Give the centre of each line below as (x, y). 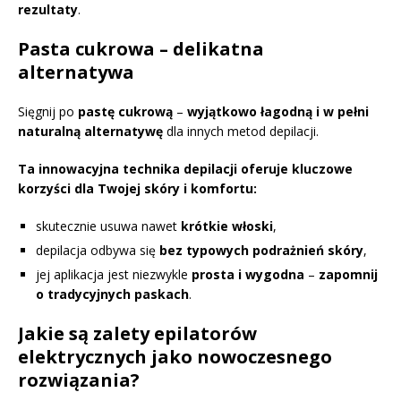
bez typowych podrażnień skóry (261, 250)
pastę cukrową (125, 111)
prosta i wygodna (248, 274)
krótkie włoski (227, 226)
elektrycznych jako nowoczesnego (175, 356)
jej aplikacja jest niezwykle (114, 274)
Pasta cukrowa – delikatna (141, 48)
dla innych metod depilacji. (241, 131)
